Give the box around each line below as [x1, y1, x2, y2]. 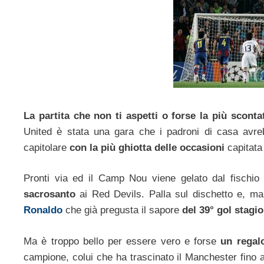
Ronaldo [24, 204, 62, 216]
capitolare [24, 141, 67, 153]
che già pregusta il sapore [62, 204, 182, 216]
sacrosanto [24, 189, 75, 200]
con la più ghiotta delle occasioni [67, 141, 225, 153]
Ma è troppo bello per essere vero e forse [24, 235, 221, 247]
